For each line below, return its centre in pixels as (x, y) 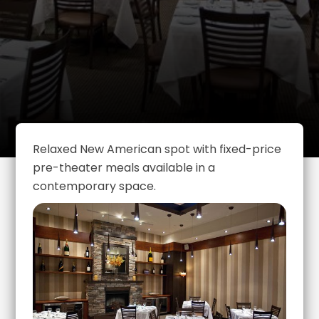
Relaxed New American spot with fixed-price (157, 149)
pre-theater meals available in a (124, 167)
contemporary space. (95, 186)
